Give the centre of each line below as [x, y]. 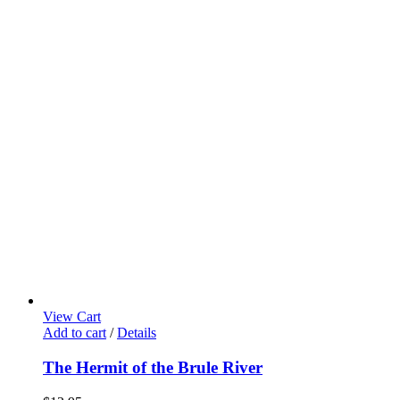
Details [137, 333]
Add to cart [75, 333]
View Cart [72, 317]
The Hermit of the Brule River [153, 368]
